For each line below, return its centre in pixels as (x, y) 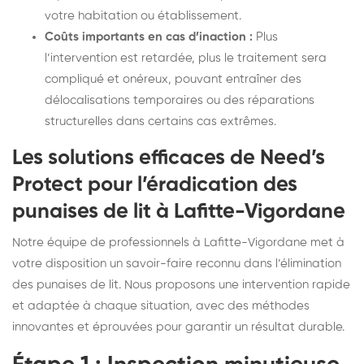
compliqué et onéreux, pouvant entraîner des (173, 79)
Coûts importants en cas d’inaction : (149, 37)
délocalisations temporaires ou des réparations (180, 100)
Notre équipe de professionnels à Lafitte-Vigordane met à (178, 242)
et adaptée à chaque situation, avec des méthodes (161, 305)
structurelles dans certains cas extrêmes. (160, 121)
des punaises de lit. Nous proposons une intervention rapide (181, 284)
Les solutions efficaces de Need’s (169, 158)
